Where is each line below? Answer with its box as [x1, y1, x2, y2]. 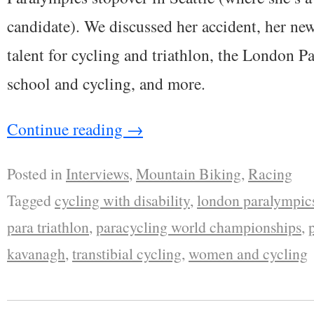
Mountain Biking [136, 163, 241, 184]
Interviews [66, 163, 129, 184]
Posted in [7, 163, 62, 184]
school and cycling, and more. [7, 71, 205, 95]
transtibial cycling [72, 243, 182, 264]
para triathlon [7, 216, 89, 237]
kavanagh [7, 243, 65, 264]
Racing [248, 163, 292, 184]
